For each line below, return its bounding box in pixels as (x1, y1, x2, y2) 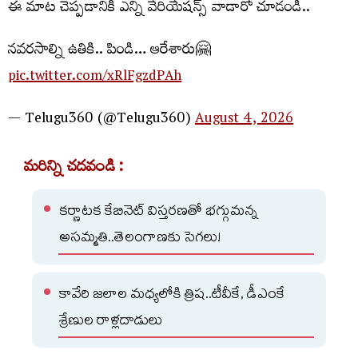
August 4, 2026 (195, 104, 293, 136)
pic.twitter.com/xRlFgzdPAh (8, 62, 181, 93)
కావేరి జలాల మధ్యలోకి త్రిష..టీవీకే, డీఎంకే (59, 283, 285, 308)
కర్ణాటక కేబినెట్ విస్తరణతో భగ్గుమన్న (59, 200, 258, 225)
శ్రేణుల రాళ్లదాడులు (59, 309, 163, 335)
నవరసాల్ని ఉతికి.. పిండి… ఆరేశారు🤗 (8, 35, 211, 67)
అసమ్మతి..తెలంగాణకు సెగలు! (59, 226, 221, 252)
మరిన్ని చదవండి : (24, 152, 124, 185)
